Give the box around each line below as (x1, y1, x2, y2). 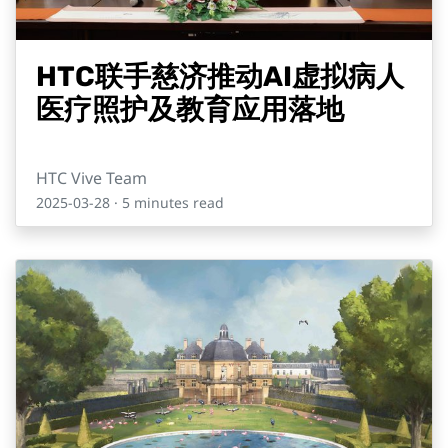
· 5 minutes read (110, 193, 224, 212)
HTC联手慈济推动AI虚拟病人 (36, 60, 404, 93)
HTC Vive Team (36, 167, 147, 189)
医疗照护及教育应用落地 (36, 93, 344, 126)
